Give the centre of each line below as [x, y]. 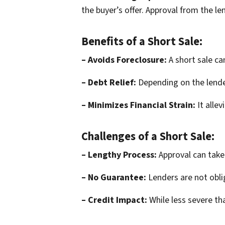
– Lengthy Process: [119, 155]
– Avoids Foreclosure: [124, 60]
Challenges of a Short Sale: [148, 137]
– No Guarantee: [114, 178]
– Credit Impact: [114, 200]
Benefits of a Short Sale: [142, 42]
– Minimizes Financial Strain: [138, 105]
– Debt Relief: [109, 83]
